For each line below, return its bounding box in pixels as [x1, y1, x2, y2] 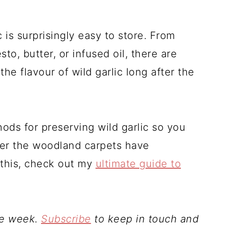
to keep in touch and [91, 213, 199, 225]
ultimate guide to [95, 158, 181, 170]
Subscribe [41, 213, 91, 225]
